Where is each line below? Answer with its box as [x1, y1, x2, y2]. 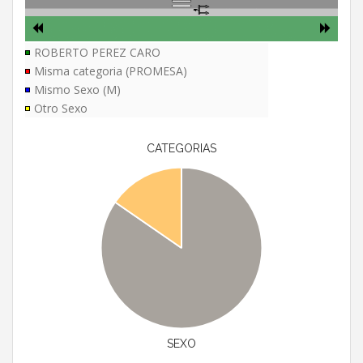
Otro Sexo [34, 100, 88, 117]
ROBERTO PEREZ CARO [34, 45, 160, 61]
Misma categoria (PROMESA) [34, 63, 187, 79]
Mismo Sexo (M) [34, 82, 121, 98]
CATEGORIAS [147, 142, 216, 156]
